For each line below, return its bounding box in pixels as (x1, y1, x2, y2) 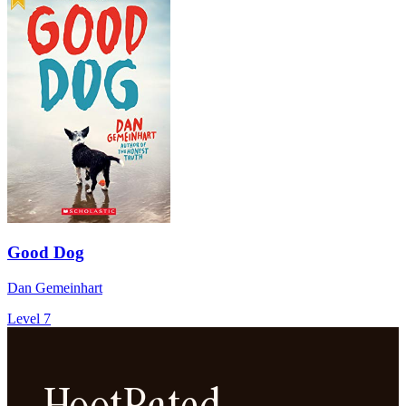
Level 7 (7, 310, 51, 326)
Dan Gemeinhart (7, 279, 102, 295)
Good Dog (7, 243, 84, 263)
